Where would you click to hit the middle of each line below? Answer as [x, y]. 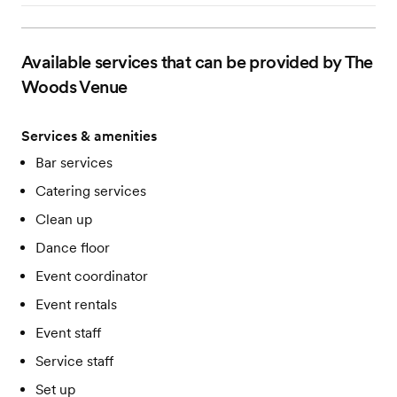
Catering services [91, 191]
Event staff [68, 333]
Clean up [64, 219]
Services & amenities [89, 136]
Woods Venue [74, 87]
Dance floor [73, 248]
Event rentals [76, 304]
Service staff [74, 361]
